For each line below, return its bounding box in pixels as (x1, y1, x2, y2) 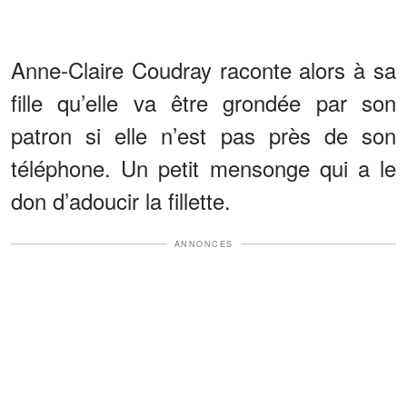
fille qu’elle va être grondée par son (11, 85, 396, 118)
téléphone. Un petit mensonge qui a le (11, 151, 396, 184)
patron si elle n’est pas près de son (11, 118, 396, 151)
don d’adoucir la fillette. (11, 184, 231, 216)
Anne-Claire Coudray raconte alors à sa (11, 53, 396, 85)
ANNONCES (174, 237, 233, 250)
